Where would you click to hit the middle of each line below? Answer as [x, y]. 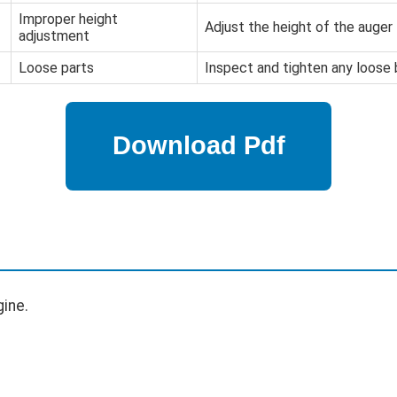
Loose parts [56, 67]
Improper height [68, 19]
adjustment [54, 35]
